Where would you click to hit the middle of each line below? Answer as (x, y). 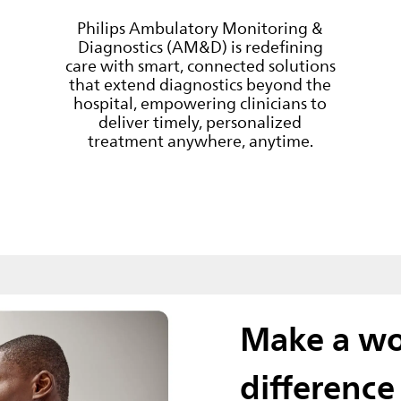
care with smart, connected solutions (200, 66)
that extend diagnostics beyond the (200, 85)
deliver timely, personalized (200, 122)
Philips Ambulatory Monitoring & (200, 28)
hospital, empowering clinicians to (200, 103)
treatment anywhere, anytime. (200, 141)
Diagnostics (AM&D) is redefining (200, 47)
